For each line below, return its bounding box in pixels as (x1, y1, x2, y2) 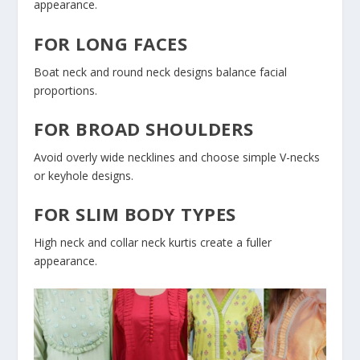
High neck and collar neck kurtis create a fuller (34, 235, 272, 251)
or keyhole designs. (34, 167, 134, 183)
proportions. (34, 82, 98, 98)
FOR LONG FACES (34, 31, 188, 55)
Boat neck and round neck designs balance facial (34, 63, 288, 80)
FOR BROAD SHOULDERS (34, 116, 254, 141)
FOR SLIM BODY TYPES (34, 202, 236, 227)
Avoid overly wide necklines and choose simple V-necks (34, 149, 321, 165)
